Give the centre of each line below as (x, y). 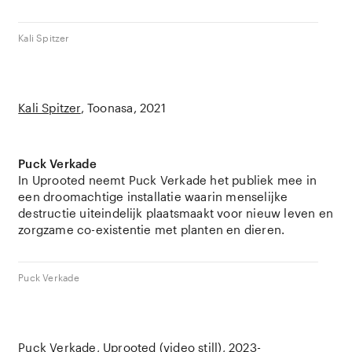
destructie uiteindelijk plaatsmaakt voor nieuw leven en (176, 213)
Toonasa (110, 108)
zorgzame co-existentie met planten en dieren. (152, 229)
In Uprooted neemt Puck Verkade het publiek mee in (168, 180)
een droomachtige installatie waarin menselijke (153, 196)
